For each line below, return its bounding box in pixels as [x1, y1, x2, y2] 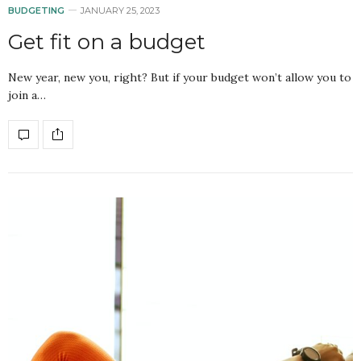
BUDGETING [8, 4, 64, 16]
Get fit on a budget [8, 28, 205, 55]
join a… [8, 87, 46, 102]
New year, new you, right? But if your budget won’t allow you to [8, 69, 351, 85]
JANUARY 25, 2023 [81, 4, 160, 16]
